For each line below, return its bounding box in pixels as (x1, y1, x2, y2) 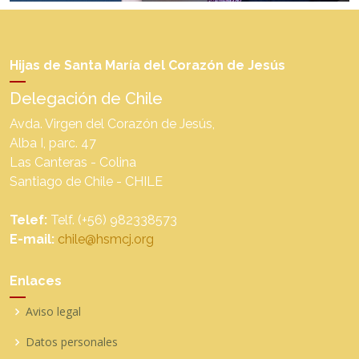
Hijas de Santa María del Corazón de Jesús (10, 57, 285, 73)
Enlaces (10, 272, 62, 288)
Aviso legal (26, 303, 81, 319)
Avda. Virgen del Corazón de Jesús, (10, 115, 215, 131)
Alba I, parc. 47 (10, 135, 96, 151)
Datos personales (26, 333, 118, 349)
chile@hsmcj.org (58, 231, 154, 247)
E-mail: (10, 231, 54, 247)
